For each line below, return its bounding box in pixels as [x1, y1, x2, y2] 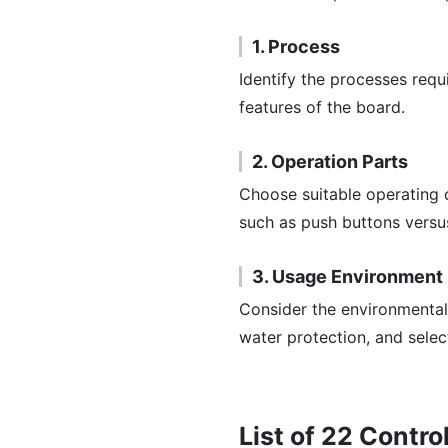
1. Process [252, 36, 340, 57]
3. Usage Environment [252, 266, 443, 287]
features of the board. [239, 97, 405, 117]
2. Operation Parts [252, 151, 408, 172]
